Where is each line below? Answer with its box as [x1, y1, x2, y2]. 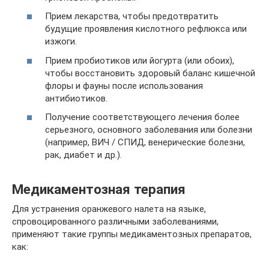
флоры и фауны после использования [45, 80, 203, 91]
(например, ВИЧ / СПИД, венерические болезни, [45, 137, 245, 148]
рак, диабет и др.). [45, 150, 122, 161]
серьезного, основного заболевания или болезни [45, 124, 252, 136]
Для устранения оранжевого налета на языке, [12, 204, 206, 215]
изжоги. [45, 36, 77, 47]
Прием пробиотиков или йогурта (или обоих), [45, 55, 234, 66]
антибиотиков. [45, 92, 107, 104]
